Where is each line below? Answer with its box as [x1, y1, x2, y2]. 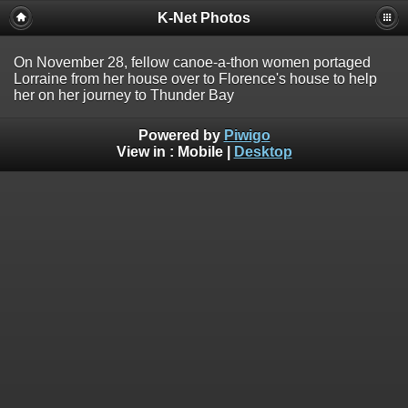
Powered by [138, 127, 224, 143]
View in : [116, 143, 178, 159]
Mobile [177, 143, 223, 159]
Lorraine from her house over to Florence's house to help [14, 71, 377, 87]
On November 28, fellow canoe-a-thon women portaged [14, 55, 371, 70]
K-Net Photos [158, 10, 250, 25]
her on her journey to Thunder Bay [14, 87, 234, 103]
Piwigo [223, 127, 270, 143]
